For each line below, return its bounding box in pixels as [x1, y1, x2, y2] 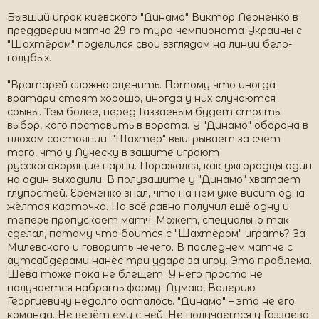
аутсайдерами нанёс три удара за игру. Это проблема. [7, 254, 312, 267]
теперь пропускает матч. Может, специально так [7, 214, 289, 226]
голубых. [7, 51, 51, 64]
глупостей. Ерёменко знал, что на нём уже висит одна [7, 187, 305, 199]
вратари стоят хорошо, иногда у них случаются [7, 92, 276, 105]
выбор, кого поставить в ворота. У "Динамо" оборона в [7, 119, 308, 132]
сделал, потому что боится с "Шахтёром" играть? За [7, 227, 305, 240]
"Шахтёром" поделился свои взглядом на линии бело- [7, 38, 292, 51]
